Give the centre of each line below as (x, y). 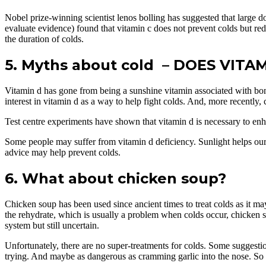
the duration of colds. (44, 39)
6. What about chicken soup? (115, 178)
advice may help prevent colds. (63, 152)
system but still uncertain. (52, 225)
